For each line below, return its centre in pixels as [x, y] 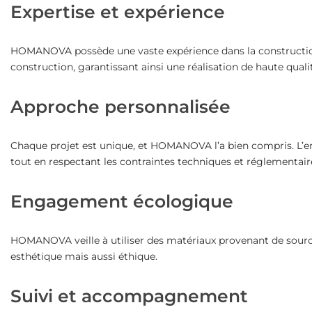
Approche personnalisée [120, 106]
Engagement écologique [122, 201]
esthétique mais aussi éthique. [84, 256]
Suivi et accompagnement [129, 296]
